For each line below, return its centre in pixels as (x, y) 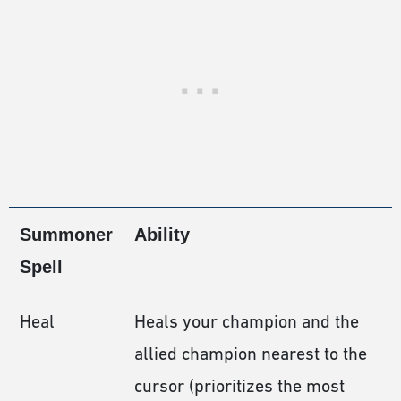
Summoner (66, 235)
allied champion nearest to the (251, 354)
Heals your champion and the (247, 322)
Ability (162, 235)
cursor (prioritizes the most (239, 386)
